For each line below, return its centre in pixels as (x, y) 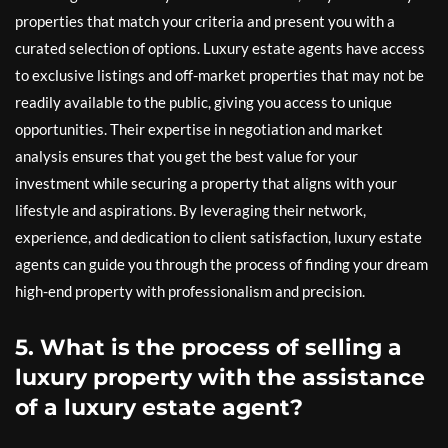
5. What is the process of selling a (208, 347)
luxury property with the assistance (220, 377)
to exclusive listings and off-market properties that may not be (219, 75)
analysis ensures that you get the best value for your (186, 156)
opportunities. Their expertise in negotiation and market (199, 129)
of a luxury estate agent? (159, 407)
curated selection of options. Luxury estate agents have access (220, 48)
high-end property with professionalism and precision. (190, 291)
